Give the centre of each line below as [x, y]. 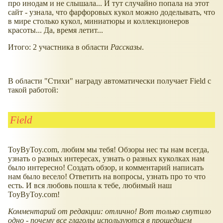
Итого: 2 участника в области [59, 47]
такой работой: [33, 90]
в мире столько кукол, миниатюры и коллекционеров [99, 21]
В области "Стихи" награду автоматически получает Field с [110, 81]
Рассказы [126, 47]
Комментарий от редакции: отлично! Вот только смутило [110, 211]
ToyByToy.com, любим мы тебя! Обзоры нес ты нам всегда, [109, 149]
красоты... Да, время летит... [56, 30]
